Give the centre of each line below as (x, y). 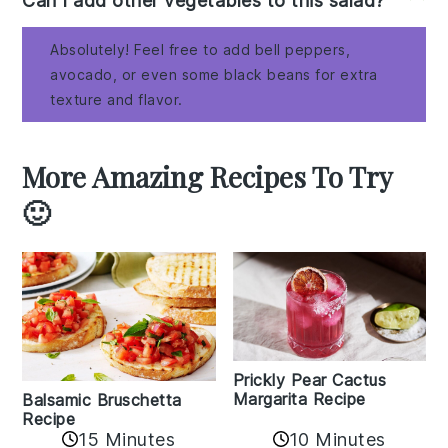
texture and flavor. (116, 100)
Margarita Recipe (299, 398)
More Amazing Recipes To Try (207, 177)
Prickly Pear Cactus (309, 379)
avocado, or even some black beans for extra (214, 75)
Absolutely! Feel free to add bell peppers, (200, 50)
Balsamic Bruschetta (102, 399)
